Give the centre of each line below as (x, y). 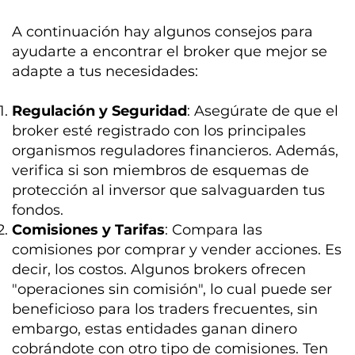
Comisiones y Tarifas (89, 230)
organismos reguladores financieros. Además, (176, 151)
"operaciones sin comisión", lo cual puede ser (172, 290)
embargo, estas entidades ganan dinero (155, 329)
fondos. (38, 210)
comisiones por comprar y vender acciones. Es (177, 250)
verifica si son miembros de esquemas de (161, 171)
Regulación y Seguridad (100, 111)
